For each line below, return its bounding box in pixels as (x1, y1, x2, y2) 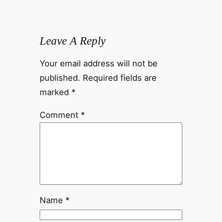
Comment (39, 110, 81, 120)
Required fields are (82, 73, 157, 83)
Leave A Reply (39, 34, 106, 48)
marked (39, 87, 71, 98)
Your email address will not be (39, 58, 158, 69)
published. (39, 73, 80, 83)
